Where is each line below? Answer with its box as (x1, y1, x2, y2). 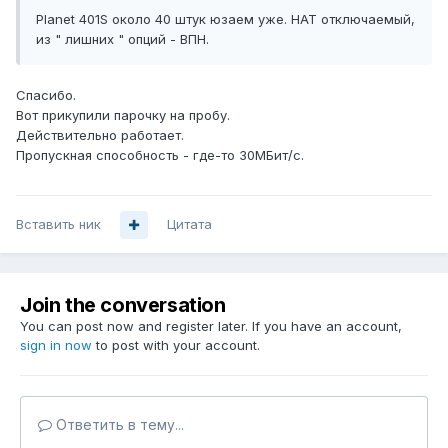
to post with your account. (92, 337, 260, 354)
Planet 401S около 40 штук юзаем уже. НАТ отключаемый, (36, 11, 415, 28)
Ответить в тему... (52, 416, 184, 434)
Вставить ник (16, 216, 101, 233)
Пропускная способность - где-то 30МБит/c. (16, 147, 304, 164)
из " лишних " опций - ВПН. (36, 31, 209, 48)
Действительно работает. (16, 127, 184, 144)
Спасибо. (16, 87, 76, 104)
